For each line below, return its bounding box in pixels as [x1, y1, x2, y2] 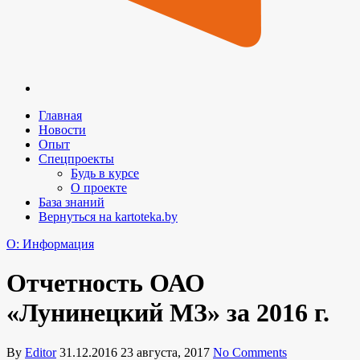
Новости [39, 123, 86, 137]
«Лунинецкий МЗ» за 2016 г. [6, 298, 329, 328]
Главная [39, 108, 82, 122]
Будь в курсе [71, 166, 139, 180]
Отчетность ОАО [6, 268, 205, 298]
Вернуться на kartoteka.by [39, 210, 178, 223]
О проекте [71, 181, 127, 194]
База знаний [39, 195, 104, 209]
